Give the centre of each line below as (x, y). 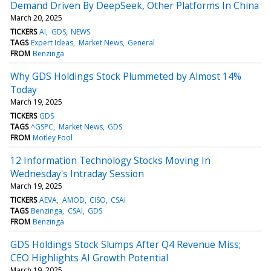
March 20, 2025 (36, 18)
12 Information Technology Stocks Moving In (110, 160)
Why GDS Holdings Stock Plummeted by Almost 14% (126, 76)
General (141, 42)
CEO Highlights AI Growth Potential (89, 257)
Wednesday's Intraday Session (77, 173)
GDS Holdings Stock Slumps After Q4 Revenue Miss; (126, 244)
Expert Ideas (52, 42)
